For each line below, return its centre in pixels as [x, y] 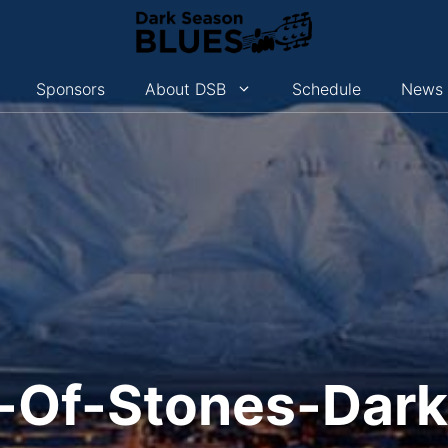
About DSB [186, 88]
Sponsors [71, 88]
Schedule [327, 88]
